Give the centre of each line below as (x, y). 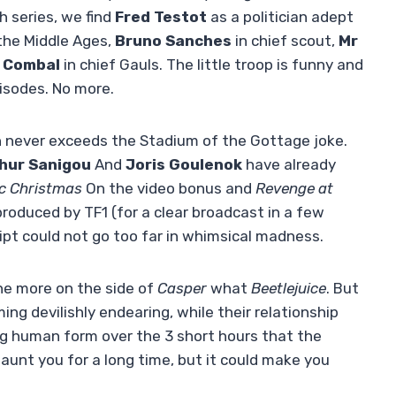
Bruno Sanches (173, 41)
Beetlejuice (289, 289)
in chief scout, (285, 41)
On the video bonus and (171, 189)
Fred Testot (161, 17)
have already (289, 165)
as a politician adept (280, 17)
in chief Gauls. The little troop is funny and (212, 65)
